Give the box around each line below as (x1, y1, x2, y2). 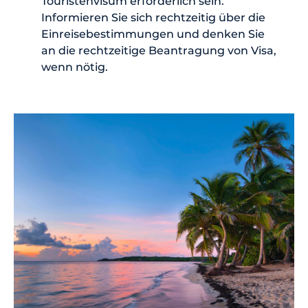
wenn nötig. (41, 60, 108, 74)
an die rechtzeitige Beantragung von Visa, (41, 43, 276, 57)
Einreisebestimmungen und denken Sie (41, 27, 265, 41)
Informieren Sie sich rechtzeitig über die (41, 10, 265, 24)
